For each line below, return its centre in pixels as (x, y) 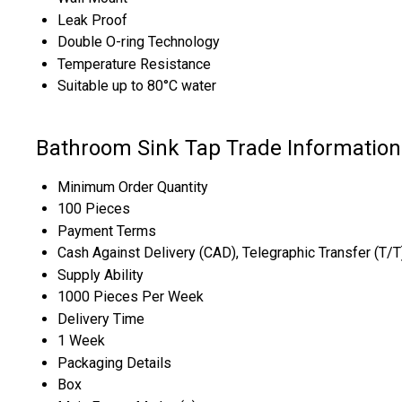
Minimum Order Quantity (133, 187)
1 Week (81, 340)
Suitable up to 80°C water (137, 85)
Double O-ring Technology (139, 41)
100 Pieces (94, 208)
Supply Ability (100, 275)
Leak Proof (92, 20)
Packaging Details (114, 363)
